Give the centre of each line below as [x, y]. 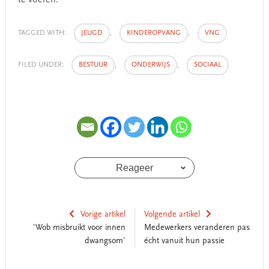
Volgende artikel [172, 215]
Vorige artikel [103, 215]
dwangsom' [105, 241]
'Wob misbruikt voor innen [79, 228]
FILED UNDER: [41, 65]
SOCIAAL [207, 65]
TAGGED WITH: [43, 33]
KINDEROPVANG [153, 33]
